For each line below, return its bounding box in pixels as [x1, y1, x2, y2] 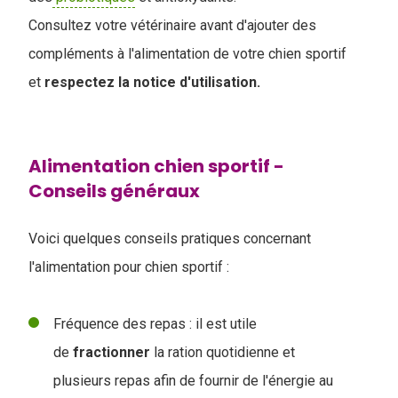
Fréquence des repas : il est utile [53, 314, 257, 332]
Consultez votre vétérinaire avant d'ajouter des [28, 16, 316, 34]
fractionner [73, 343, 150, 361]
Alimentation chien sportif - [28, 153, 284, 179]
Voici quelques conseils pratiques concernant [28, 229, 311, 247]
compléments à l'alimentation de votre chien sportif [28, 44, 346, 62]
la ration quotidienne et [150, 343, 295, 361]
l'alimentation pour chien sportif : [28, 258, 229, 275]
